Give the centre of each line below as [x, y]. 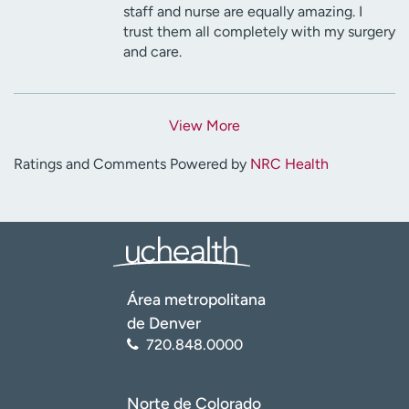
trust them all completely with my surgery [259, 31]
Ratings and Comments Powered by [132, 163]
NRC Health [289, 163]
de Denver [164, 322]
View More [204, 125]
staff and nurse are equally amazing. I [243, 11]
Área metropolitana [196, 299]
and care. [152, 51]
